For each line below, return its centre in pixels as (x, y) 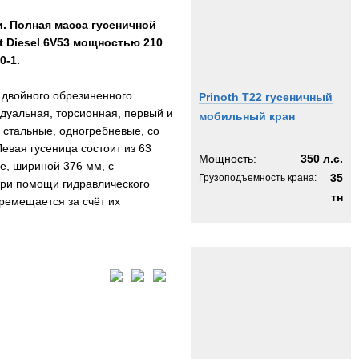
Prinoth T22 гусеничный (266, 97)
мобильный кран (247, 116)
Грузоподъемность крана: (258, 178)
